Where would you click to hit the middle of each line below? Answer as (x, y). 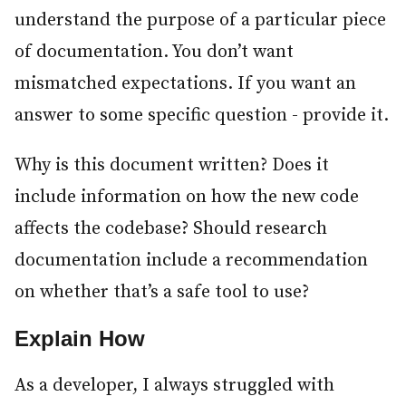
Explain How (83, 339)
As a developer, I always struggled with (174, 386)
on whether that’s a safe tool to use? (162, 293)
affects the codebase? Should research (171, 229)
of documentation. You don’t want (154, 53)
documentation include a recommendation (191, 261)
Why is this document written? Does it (172, 166)
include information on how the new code (187, 198)
